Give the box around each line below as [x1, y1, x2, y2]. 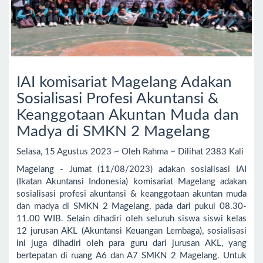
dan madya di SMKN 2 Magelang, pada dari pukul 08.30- [16, 202, 247, 211]
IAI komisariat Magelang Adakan [16, 75, 232, 90]
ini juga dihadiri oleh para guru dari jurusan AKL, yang [16, 239, 247, 248]
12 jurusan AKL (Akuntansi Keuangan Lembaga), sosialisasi [16, 227, 247, 236]
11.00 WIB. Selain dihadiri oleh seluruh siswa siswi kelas [16, 214, 247, 224]
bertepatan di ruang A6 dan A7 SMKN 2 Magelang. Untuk [16, 251, 247, 261]
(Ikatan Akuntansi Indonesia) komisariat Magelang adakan [16, 177, 247, 187]
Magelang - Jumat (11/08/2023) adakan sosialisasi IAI [16, 165, 247, 174]
